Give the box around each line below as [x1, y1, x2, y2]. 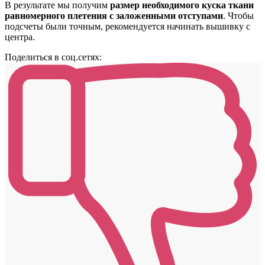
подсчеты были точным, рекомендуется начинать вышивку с [5, 21, 250, 31]
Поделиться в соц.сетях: [5, 51, 102, 62]
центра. [5, 31, 35, 42]
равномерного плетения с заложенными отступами [5, 10, 223, 21]
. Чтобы [223, 10, 254, 21]
